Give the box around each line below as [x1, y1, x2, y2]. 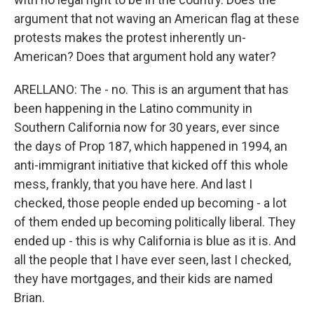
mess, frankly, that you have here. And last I [14, 177, 252, 191]
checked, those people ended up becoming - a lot [14, 196, 287, 210]
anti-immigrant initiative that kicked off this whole [14, 158, 288, 172]
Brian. [14, 290, 45, 305]
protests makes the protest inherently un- [14, 30, 246, 45]
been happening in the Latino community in [14, 101, 252, 116]
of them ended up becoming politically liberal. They [14, 214, 296, 229]
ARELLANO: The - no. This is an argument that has [14, 82, 289, 97]
